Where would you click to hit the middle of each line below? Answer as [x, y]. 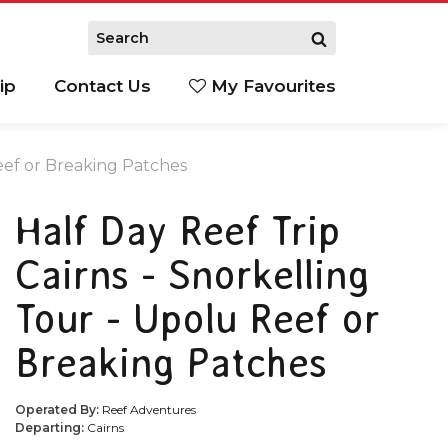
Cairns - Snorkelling [192, 274]
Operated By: [58, 409]
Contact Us [102, 86]
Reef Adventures [149, 409]
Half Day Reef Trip [177, 230]
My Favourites [271, 86]
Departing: [51, 427]
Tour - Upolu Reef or [197, 318]
